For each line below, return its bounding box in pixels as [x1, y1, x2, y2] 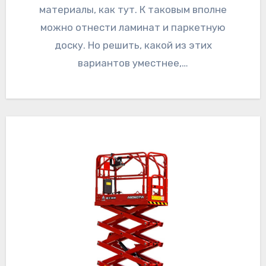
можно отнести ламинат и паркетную [40, 21, 226, 34]
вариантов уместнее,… [78, 57, 188, 69]
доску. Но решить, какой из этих [54, 39, 212, 52]
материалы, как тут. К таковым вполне [39, 4, 227, 16]
